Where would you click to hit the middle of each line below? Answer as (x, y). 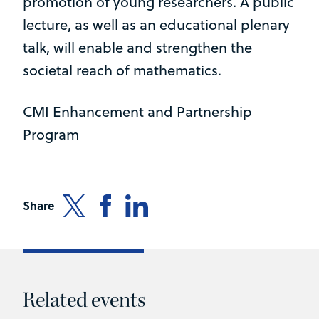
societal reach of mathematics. (122, 70)
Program (51, 135)
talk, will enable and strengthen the (137, 48)
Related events (84, 300)
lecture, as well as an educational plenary (156, 25)
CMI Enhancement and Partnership (137, 112)
